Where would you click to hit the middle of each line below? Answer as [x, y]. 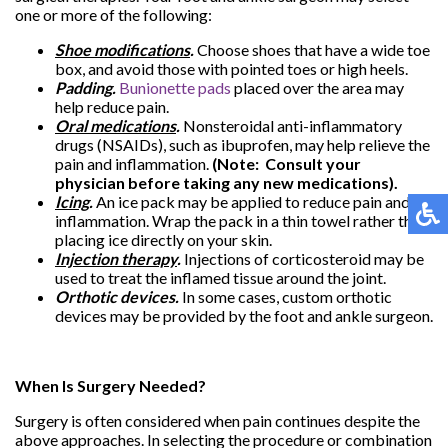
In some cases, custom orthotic [285, 296]
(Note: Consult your [286, 163]
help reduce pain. [112, 106]
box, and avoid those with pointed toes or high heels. [231, 68]
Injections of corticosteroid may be [302, 258]
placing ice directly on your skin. [163, 239]
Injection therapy [116, 258]
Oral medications [115, 125]
